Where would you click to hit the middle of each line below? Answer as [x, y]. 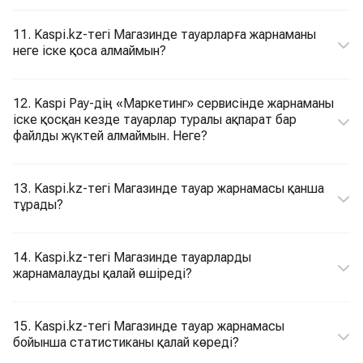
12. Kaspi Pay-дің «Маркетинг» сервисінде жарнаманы [173, 103]
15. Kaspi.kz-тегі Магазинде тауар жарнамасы [149, 326]
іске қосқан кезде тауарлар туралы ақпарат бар [155, 120]
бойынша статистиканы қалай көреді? [126, 342]
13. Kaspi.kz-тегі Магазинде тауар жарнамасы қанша [169, 188]
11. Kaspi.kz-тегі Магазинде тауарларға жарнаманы [164, 34]
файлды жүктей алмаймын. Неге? [110, 136]
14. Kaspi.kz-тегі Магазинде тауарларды [132, 257]
